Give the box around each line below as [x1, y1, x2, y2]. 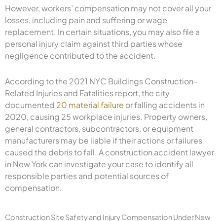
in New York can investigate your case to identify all [5, 158, 193, 169]
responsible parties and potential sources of [5, 170, 169, 181]
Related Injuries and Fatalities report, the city [5, 87, 170, 98]
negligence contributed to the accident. [5, 50, 156, 61]
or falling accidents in [124, 99, 205, 110]
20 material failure [56, 99, 124, 110]
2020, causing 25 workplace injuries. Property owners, [5, 111, 207, 122]
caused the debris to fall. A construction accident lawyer [5, 147, 214, 157]
